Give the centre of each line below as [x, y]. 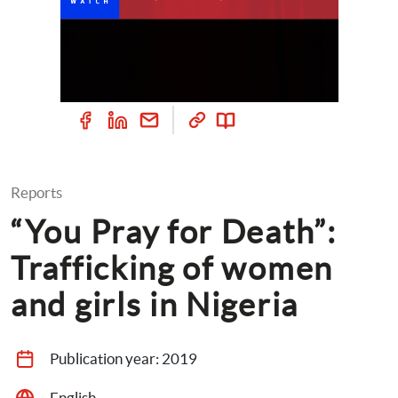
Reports [36, 192]
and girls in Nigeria [155, 305]
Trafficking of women [172, 268]
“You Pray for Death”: [174, 232]
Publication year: [106, 358]
